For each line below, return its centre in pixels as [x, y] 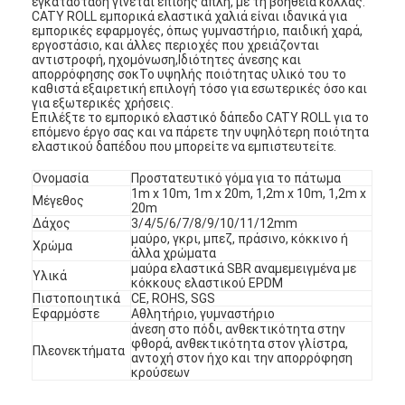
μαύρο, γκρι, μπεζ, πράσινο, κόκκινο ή [240, 238]
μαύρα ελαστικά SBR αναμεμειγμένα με [244, 268]
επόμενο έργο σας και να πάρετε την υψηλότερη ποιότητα [201, 132]
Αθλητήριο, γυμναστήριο [203, 313]
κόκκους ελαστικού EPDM [207, 283]
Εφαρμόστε [66, 313]
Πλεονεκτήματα [79, 350]
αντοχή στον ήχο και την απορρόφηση [242, 358]
